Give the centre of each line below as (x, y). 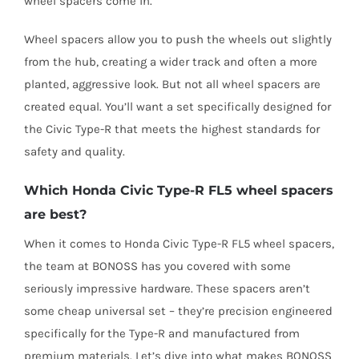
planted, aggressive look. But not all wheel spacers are (172, 85)
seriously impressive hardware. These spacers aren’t (167, 289)
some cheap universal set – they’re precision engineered (178, 311)
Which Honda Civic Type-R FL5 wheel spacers (178, 191)
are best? (55, 215)
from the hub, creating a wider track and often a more (170, 62)
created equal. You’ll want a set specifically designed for (177, 107)
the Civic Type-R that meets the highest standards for (171, 129)
